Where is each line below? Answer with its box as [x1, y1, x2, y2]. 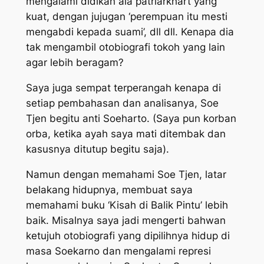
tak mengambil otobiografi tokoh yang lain [25, 41, 225, 54]
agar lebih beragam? [25, 57, 124, 69]
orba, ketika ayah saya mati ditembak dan [25, 127, 226, 140]
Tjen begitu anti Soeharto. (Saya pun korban [25, 112, 236, 124]
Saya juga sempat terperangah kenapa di [25, 81, 221, 94]
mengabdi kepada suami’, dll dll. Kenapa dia [25, 26, 234, 38]
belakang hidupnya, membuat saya [25, 183, 193, 196]
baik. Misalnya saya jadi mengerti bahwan [25, 214, 226, 226]
